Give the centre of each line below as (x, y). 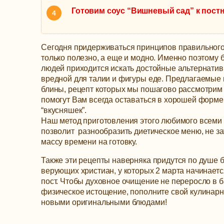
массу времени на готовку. (89, 142)
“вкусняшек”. (64, 110)
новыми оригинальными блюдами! (104, 202)
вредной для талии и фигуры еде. (103, 79)
